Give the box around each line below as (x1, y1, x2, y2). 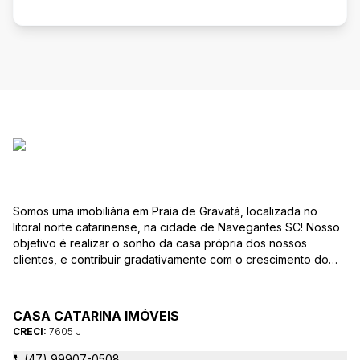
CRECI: (13, 325, 49, 337)
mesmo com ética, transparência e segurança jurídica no (13, 268, 312, 282)
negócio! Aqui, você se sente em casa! (13, 284, 219, 298)
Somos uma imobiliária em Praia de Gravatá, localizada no (13, 204, 317, 218)
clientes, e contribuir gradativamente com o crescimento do (13, 252, 329, 266)
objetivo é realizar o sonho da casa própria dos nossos (13, 236, 307, 250)
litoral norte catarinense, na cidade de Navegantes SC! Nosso (13, 220, 306, 234)
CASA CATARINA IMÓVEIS (13, 308, 179, 324)
